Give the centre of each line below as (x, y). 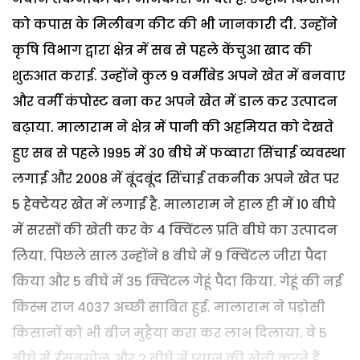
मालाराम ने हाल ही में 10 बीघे (250, 204)
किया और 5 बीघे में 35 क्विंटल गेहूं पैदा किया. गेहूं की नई (177, 281)
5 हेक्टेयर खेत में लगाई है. (88, 204)
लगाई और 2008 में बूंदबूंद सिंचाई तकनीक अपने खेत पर (176, 178)
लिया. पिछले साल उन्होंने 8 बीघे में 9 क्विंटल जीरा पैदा (170, 256)
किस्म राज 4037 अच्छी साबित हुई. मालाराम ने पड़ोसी (169, 307)
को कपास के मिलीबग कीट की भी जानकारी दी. (156, 24)
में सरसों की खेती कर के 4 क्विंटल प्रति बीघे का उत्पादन (175, 230)
